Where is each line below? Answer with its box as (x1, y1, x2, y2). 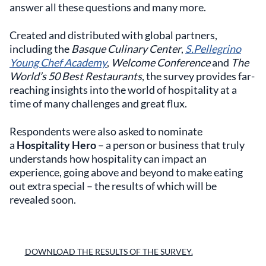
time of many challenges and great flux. (9, 97, 187, 110)
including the (9, 42, 71, 55)
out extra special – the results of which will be (9, 179, 217, 192)
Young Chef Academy (9, 56, 107, 69)
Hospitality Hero (17, 138, 96, 151)
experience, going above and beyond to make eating (9, 166, 243, 179)
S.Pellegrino (185, 42, 241, 55)
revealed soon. (9, 193, 76, 206)
